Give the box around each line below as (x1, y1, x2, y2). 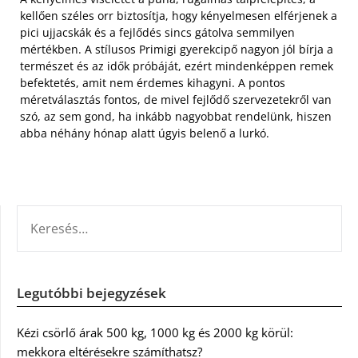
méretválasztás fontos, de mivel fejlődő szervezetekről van (20, 92, 332, 108)
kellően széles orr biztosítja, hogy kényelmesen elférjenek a (20, 8, 337, 24)
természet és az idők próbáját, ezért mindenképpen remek (20, 58, 333, 74)
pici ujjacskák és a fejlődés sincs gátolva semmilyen (20, 25, 295, 41)
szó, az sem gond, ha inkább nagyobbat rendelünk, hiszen (20, 109, 332, 125)
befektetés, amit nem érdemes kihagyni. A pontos (20, 75, 285, 91)
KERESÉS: (16, 206, 66, 223)
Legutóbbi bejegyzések (17, 284, 166, 303)
